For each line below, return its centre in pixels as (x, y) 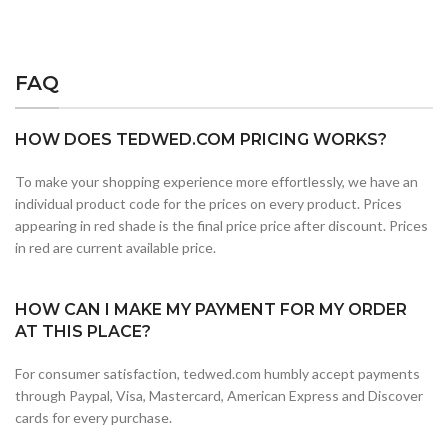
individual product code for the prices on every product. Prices (208, 203)
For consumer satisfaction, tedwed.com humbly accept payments (217, 373)
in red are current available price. (115, 247)
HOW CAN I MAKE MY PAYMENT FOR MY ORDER (211, 309)
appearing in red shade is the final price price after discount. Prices (221, 225)
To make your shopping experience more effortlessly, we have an (216, 181)
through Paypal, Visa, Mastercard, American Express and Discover (219, 395)
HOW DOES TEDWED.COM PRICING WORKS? (201, 139)
